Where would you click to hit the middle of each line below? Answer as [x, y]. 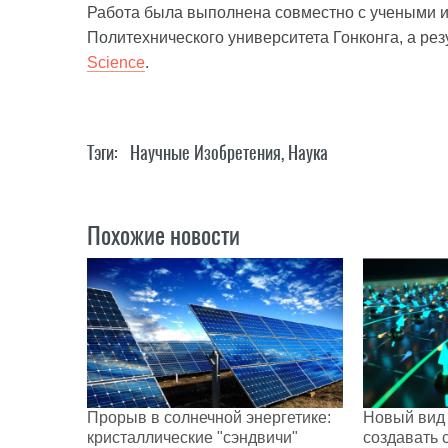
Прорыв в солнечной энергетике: [209, 417]
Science [116, 62]
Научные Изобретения [205, 152]
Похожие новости [163, 235]
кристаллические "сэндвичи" [192, 437]
